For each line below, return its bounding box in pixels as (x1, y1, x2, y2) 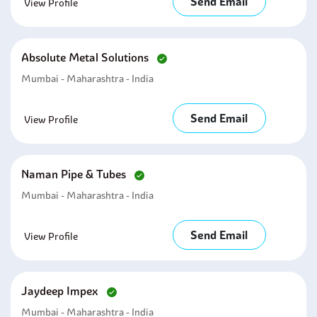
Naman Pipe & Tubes (21, 167, 129, 181)
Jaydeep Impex (21, 284, 101, 298)
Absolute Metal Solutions (21, 50, 151, 64)
